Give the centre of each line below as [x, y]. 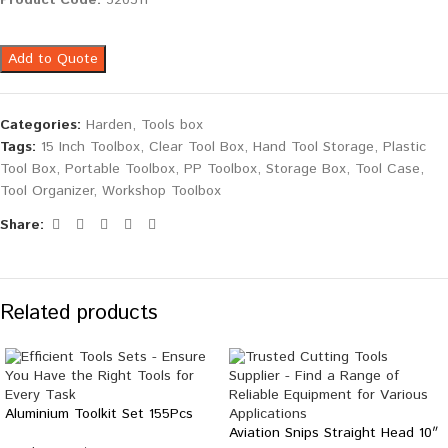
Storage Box [306, 169]
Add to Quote [53, 59]
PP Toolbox [220, 169]
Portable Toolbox [120, 169]
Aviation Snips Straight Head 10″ [333, 433]
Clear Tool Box [196, 147]
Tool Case [387, 169]
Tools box [172, 125]
